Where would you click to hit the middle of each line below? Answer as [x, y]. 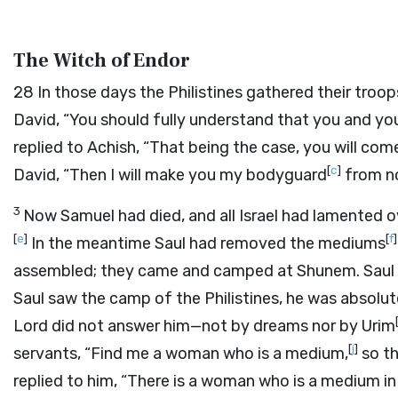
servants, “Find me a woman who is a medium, [181, 354]
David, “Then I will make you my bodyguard [170, 175]
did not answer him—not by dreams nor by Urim [222, 326]
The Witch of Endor [102, 60]
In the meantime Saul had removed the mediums [207, 243]
